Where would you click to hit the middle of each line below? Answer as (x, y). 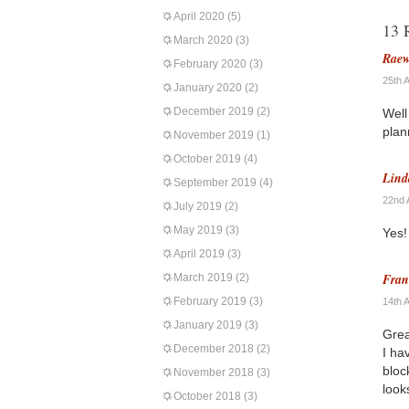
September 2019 (215, 183)
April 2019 (199, 254)
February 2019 (210, 301)
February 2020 (210, 64)
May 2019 (198, 230)
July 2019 (198, 206)
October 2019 (207, 159)
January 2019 (208, 325)
